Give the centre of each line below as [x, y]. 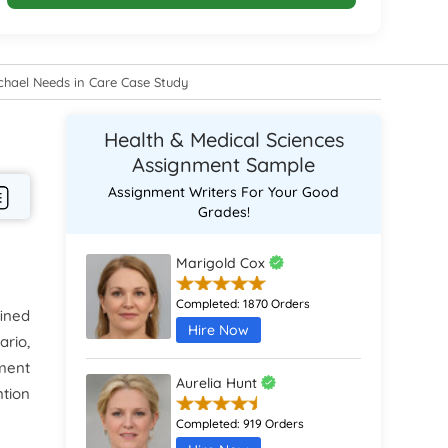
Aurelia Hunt [219, 383]
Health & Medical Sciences [223, 139]
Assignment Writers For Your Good [224, 192]
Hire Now [219, 330]
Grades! [223, 212]
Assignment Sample [224, 164]
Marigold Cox [223, 263]
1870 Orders [277, 303]
